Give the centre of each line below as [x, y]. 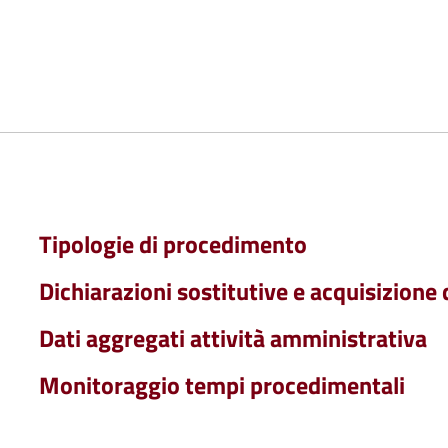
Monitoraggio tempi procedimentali [221, 384]
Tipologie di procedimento [172, 243]
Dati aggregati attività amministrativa [232, 337]
